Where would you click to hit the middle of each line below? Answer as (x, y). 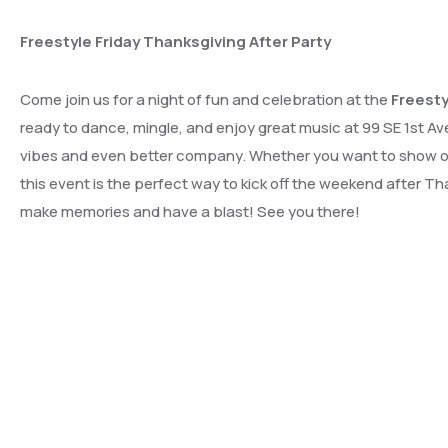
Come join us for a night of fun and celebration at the (205, 99)
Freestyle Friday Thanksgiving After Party (175, 41)
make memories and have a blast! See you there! (190, 211)
